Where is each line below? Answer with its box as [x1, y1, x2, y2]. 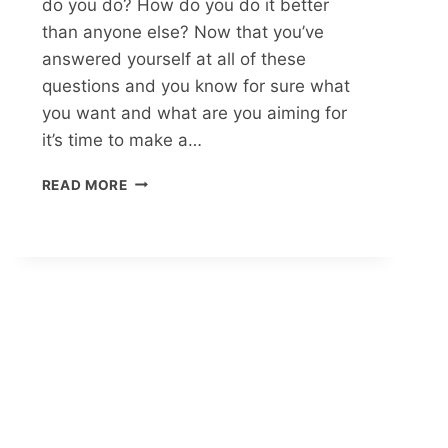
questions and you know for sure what [41, 75, 350, 96]
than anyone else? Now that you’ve [41, 21, 324, 42]
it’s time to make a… [41, 129, 202, 150]
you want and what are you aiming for [41, 102, 347, 123]
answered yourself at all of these [41, 48, 306, 69]
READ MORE [41, 176, 128, 193]
